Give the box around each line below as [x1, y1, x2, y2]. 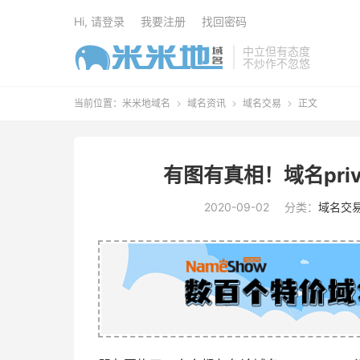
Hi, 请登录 [74, 14, 125, 28]
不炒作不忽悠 [243, 56, 310, 70]
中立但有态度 [243, 44, 310, 58]
